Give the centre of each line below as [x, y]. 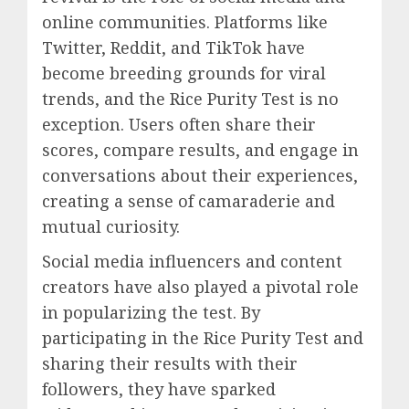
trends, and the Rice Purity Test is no [190, 99]
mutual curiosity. [111, 227]
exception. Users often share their [179, 125]
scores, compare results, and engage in [200, 150]
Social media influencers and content [192, 262]
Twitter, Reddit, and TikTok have [173, 48]
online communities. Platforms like [185, 22]
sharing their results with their [170, 364]
